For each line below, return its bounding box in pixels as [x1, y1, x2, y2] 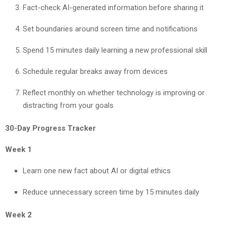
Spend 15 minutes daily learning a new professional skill [23, 45, 207, 55]
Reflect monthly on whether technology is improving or [23, 88, 205, 97]
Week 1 [5, 144, 32, 154]
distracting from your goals [23, 100, 113, 110]
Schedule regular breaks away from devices [23, 66, 168, 76]
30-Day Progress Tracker [5, 123, 96, 133]
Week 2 [5, 210, 32, 219]
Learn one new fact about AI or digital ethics [23, 166, 171, 175]
